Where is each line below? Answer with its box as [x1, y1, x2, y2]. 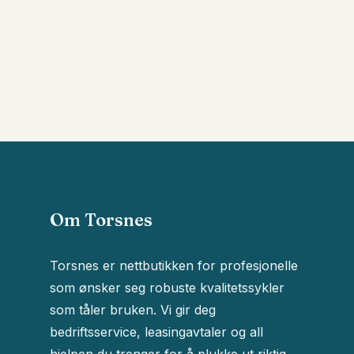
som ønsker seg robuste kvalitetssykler [49, 280, 284, 296]
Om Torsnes [49, 209, 153, 231]
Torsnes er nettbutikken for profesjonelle [49, 258, 298, 273]
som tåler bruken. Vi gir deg [49, 302, 216, 318]
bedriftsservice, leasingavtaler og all [49, 324, 263, 340]
